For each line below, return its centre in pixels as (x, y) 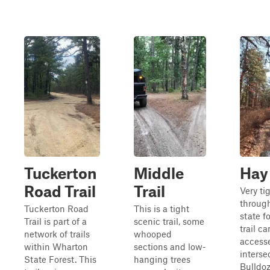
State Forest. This (60, 259)
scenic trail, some (169, 221)
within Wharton (56, 246)
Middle (159, 173)
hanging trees (162, 259)
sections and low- (170, 246)
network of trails (57, 234)
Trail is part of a (55, 221)
